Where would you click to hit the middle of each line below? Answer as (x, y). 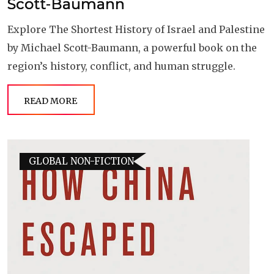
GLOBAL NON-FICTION (81, 161)
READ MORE (50, 101)
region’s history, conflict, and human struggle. (121, 66)
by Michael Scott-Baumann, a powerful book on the (132, 47)
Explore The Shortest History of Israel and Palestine (136, 29)
